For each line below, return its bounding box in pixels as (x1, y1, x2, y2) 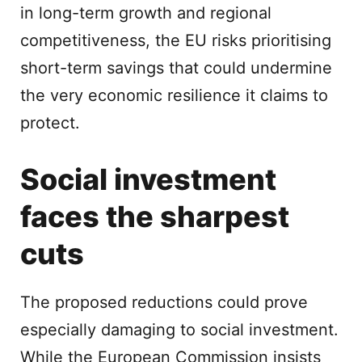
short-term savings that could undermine (20, 58, 332, 78)
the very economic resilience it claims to (20, 86, 328, 105)
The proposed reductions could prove (20, 293, 308, 312)
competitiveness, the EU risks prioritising (20, 31, 331, 50)
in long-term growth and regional (20, 3, 271, 23)
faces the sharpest (20, 199, 289, 234)
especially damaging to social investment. (20, 320, 339, 339)
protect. (20, 113, 80, 133)
